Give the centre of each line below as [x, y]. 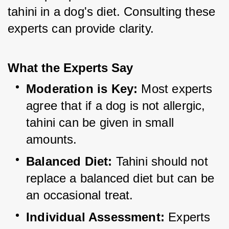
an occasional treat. [80, 195]
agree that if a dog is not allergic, [116, 106]
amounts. [52, 140]
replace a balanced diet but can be [120, 178]
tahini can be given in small [100, 123]
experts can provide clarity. [81, 29]
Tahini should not [162, 162]
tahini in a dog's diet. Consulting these [112, 12]
